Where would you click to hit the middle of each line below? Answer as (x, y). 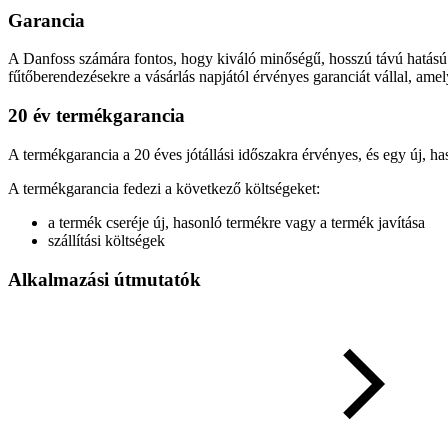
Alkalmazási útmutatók (104, 279)
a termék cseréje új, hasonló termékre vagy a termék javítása (236, 222)
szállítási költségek (106, 240)
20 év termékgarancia (96, 116)
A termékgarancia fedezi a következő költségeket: (164, 188)
